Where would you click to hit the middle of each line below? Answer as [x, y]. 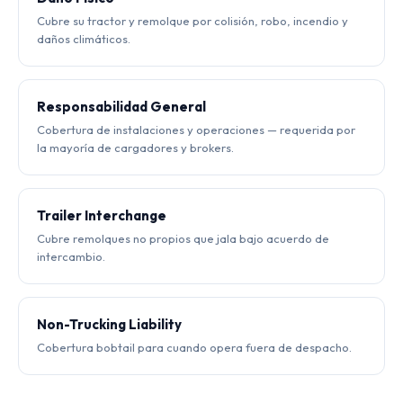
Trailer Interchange [102, 215]
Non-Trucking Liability [109, 324]
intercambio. [71, 256]
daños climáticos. [84, 38]
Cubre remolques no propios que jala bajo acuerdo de [183, 238]
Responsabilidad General [121, 106]
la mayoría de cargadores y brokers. [135, 147]
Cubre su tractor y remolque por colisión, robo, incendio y [193, 20]
